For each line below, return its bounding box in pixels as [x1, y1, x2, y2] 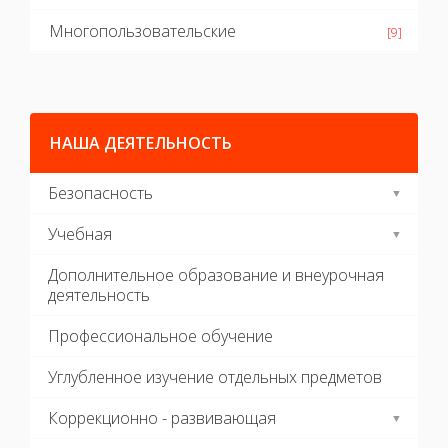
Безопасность [48, 182, 153, 205]
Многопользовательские [49, 20, 236, 43]
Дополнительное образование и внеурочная [48, 264, 384, 287]
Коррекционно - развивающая [48, 407, 276, 430]
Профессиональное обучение [48, 325, 273, 348]
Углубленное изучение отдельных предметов [48, 366, 382, 389]
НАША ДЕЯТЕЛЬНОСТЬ [50, 132, 232, 155]
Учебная [48, 223, 112, 246]
